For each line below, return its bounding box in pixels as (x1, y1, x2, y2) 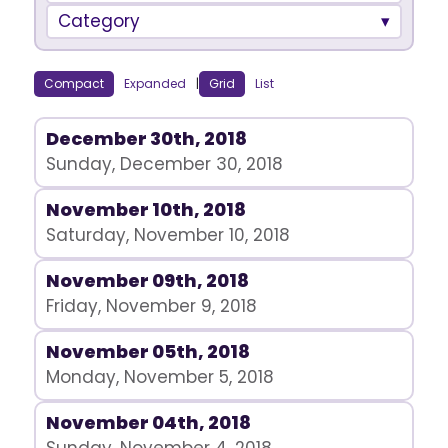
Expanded (123, 75, 186, 92)
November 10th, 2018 (45, 197, 246, 222)
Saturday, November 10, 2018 (45, 223, 290, 247)
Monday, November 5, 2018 (45, 365, 274, 389)
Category (57, 9, 140, 33)
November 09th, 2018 (45, 268, 249, 293)
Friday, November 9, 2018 (45, 294, 257, 318)
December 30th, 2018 (45, 126, 247, 151)
